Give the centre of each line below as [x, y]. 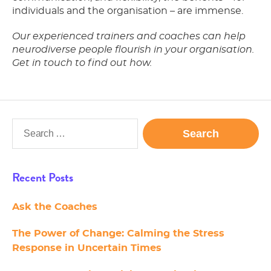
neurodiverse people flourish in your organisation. [133, 50]
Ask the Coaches [55, 207]
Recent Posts [43, 178]
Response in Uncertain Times [87, 248]
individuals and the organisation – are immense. [128, 11]
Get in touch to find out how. [83, 63]
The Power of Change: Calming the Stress [118, 234]
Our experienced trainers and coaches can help [129, 37]
